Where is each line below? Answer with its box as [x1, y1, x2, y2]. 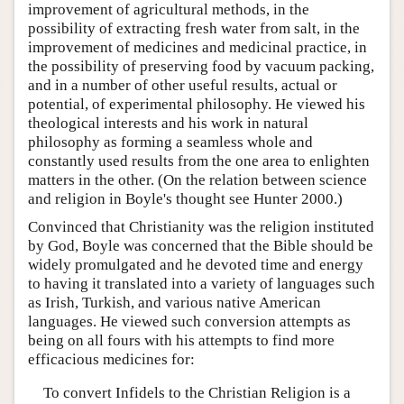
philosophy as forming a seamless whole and [28, 133, 313, 151]
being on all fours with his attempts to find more [28, 331, 335, 349]
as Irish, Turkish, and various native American [28, 293, 321, 311]
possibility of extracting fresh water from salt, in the [28, 19, 360, 37]
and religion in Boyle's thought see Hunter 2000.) [28, 189, 343, 207]
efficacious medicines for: [28, 350, 195, 368]
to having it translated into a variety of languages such [28, 274, 375, 292]
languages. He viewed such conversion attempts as [28, 312, 351, 330]
